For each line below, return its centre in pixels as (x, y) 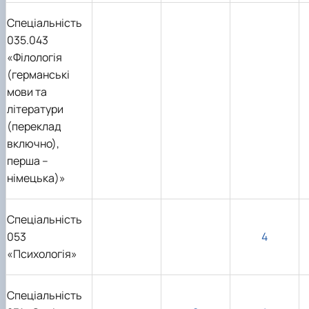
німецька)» (36, 178)
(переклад (34, 127)
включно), (33, 144)
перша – (28, 161)
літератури (35, 109)
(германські (38, 75)
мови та (27, 92)
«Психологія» (42, 254)
